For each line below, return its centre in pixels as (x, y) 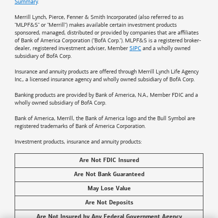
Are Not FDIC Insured (109, 161)
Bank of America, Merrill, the (50, 118)
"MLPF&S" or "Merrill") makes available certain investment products (96, 25)
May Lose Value (109, 189)
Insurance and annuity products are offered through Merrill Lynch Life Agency (107, 72)
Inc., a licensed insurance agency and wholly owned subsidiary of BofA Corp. (105, 80)
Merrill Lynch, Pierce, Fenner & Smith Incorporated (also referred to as (99, 17)
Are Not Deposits (109, 203)
